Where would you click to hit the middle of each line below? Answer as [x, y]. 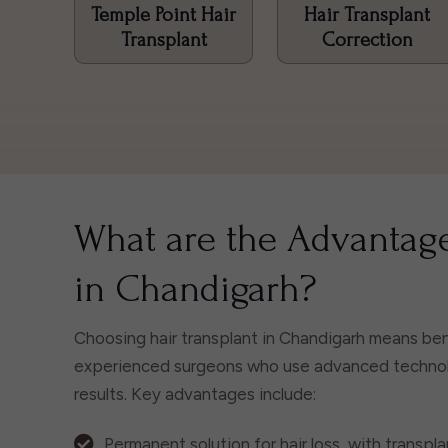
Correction [367, 39]
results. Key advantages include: [195, 393]
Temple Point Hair [164, 14]
